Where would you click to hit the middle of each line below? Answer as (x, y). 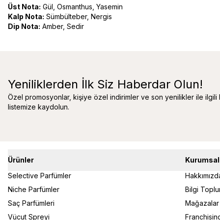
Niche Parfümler (34, 189)
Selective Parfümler (40, 176)
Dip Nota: (24, 26)
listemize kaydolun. (39, 107)
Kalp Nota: (26, 16)
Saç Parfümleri (31, 203)
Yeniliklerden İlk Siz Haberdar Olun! (105, 84)
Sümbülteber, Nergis (78, 16)
